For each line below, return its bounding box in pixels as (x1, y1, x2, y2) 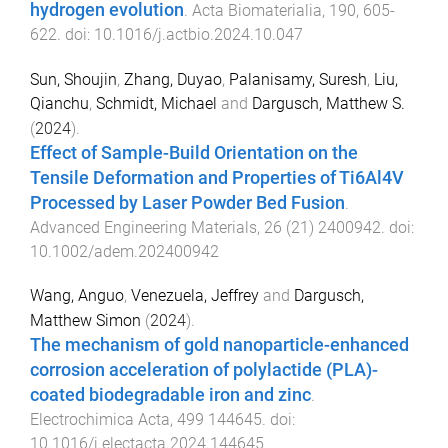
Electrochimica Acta (30, 410, 170, 430)
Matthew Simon (30, 311, 141, 331)
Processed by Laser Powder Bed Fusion (30, 192, 345, 213)
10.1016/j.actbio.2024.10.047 (94, 24, 303, 44)
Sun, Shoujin (30, 69, 117, 89)
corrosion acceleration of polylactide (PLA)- (30, 360, 378, 381)
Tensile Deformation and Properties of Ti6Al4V (30, 167, 404, 188)
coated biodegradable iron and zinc (30, 385, 311, 406)
